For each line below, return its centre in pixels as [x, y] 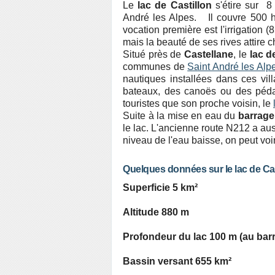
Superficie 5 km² [160, 188]
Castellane [209, 54]
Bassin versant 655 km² [177, 261]
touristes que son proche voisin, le [198, 103]
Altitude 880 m [156, 212]
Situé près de [154, 54]
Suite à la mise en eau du [180, 116]
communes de [155, 67]
